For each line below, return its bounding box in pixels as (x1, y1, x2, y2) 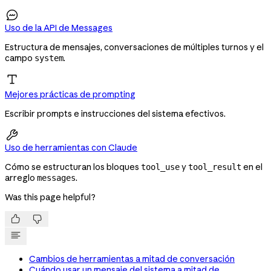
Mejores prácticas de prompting (5, 88, 135, 100)
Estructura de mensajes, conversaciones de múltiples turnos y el (5, 41, 264, 53)
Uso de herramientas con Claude (5, 142, 137, 153)
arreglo (5, 172, 37, 183)
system (34, 53, 64, 63)
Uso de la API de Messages (5, 22, 113, 33)
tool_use (141, 162, 180, 172)
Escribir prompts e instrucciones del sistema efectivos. (5, 108, 226, 119)
